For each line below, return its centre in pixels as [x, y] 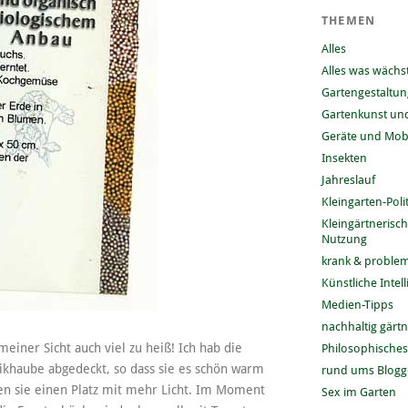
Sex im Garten [358, 392]
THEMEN [348, 20]
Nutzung [344, 239]
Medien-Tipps [357, 304]
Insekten [344, 158]
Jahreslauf [348, 179]
